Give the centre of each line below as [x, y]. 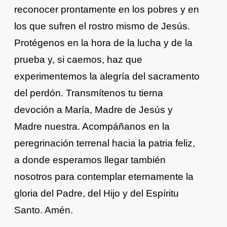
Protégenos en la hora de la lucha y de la [104, 43]
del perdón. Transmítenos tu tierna [89, 93]
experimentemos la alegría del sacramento [107, 76]
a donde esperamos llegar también [90, 160]
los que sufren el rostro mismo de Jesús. [102, 26]
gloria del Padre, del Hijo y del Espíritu [97, 193]
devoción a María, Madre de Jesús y [94, 109]
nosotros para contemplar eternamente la [104, 176]
